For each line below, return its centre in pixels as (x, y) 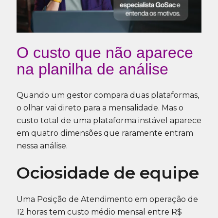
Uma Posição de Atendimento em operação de (107, 200)
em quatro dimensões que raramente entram (105, 133)
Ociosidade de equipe (108, 173)
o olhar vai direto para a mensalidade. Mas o (100, 108)
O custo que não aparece (105, 53)
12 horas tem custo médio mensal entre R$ (99, 212)
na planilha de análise (92, 69)
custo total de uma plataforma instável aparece (109, 121)
